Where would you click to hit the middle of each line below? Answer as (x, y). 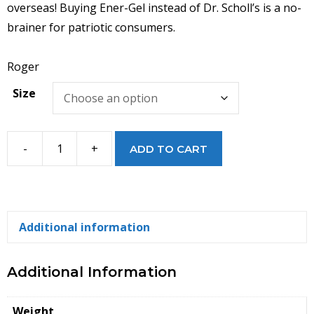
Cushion (132, 197)
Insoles (130, 236)
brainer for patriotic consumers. (91, 28)
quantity (132, 255)
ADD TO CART (169, 149)
